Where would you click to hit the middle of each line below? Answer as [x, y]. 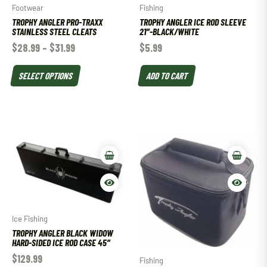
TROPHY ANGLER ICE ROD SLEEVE [193, 21]
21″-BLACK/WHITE [169, 31]
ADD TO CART [167, 75]
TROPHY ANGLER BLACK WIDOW [63, 232]
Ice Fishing [30, 218]
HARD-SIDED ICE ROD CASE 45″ [61, 242]
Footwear [28, 8]
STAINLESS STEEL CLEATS [54, 31]
